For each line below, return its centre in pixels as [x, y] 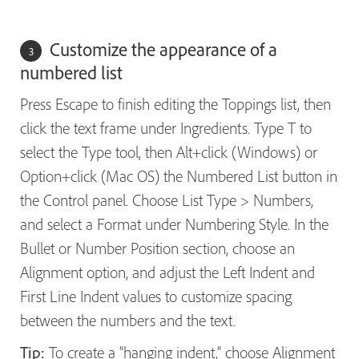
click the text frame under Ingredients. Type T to [166, 128]
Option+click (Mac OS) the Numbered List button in [179, 176]
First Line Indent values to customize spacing [156, 296]
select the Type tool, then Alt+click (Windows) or [169, 152]
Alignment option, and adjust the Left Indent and [167, 272]
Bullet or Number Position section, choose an [157, 248]
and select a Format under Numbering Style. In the [174, 224]
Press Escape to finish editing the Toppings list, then [175, 104]
